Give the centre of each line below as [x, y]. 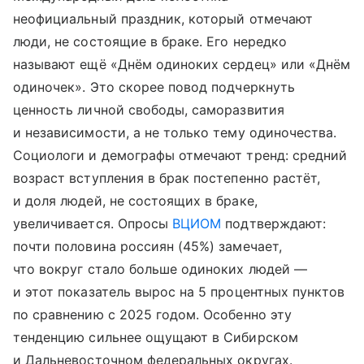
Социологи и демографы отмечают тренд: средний [180, 156]
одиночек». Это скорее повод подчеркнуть [154, 87]
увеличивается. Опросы [93, 224]
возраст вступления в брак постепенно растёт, [167, 178]
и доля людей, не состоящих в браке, [135, 201]
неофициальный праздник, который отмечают [163, 19]
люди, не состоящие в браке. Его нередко [150, 42]
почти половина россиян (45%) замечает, [147, 247]
